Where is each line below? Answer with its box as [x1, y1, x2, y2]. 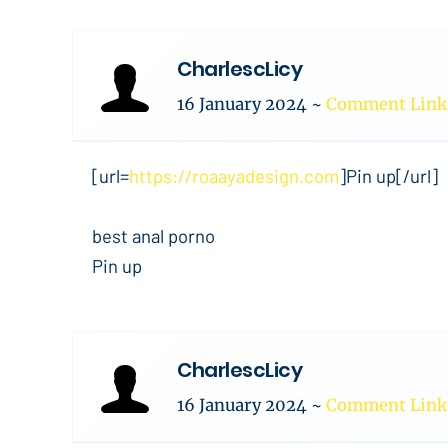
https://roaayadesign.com [129, 164, 339, 187]
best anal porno [92, 224, 215, 247]
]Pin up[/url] [339, 164, 438, 187]
